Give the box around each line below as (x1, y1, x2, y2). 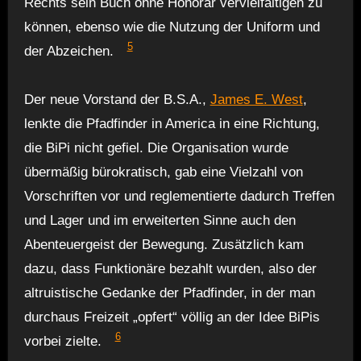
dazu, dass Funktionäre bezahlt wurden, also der (23, 260, 317, 276)
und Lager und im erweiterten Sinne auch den (23, 212, 296, 228)
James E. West (210, 91, 303, 107)
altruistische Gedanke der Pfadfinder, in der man (23, 284, 315, 301)
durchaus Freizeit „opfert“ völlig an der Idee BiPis (23, 309, 320, 325)
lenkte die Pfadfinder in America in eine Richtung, (23, 115, 320, 131)
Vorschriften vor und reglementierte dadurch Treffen (23, 188, 334, 204)
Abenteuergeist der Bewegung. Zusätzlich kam (23, 236, 304, 252)
